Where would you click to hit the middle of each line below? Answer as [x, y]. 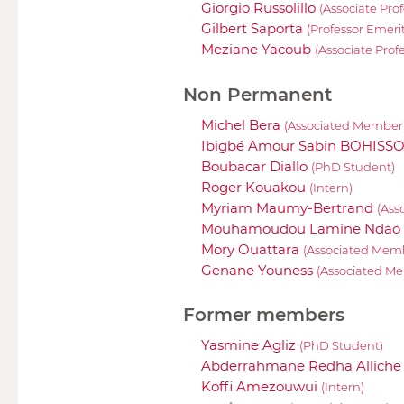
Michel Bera [243, 124]
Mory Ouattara [252, 249]
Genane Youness [259, 270]
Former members [264, 314]
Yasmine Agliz [250, 344]
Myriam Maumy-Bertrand [289, 207]
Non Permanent [257, 94]
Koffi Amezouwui [261, 386]
